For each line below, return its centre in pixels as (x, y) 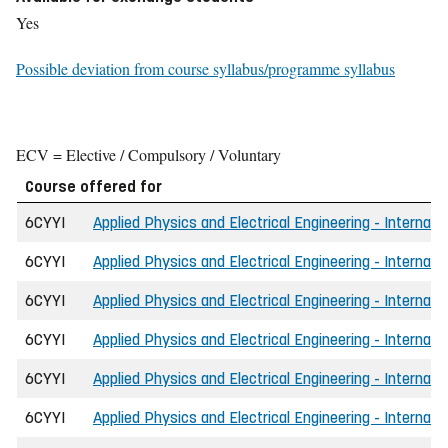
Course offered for (93, 186)
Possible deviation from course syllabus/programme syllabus (205, 68)
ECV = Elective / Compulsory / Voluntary (148, 154)
